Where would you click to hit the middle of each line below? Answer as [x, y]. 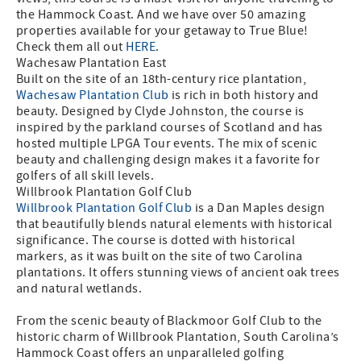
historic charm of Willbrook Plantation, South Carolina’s [178, 337]
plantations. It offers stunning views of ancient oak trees [178, 273]
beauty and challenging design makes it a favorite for [168, 160]
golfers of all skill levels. [87, 176]
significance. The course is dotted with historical [156, 241]
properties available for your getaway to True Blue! [164, 31]
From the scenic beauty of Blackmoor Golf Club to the [169, 321]
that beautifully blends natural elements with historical [174, 224]
